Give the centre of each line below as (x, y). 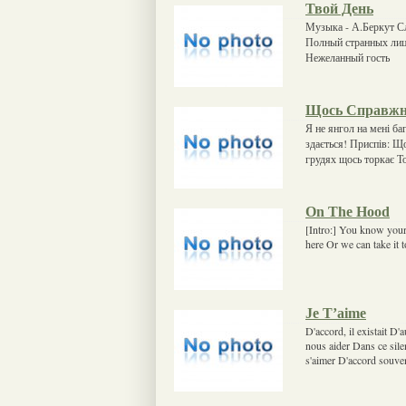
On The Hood (348, 211)
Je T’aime (336, 313)
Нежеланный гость (348, 57)
